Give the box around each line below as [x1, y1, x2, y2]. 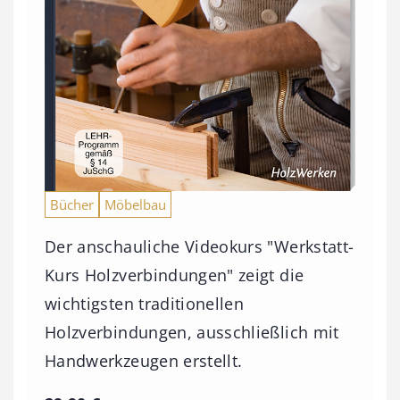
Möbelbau [104, 195, 166, 213]
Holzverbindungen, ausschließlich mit [45, 321, 339, 343]
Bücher [50, 195, 94, 213]
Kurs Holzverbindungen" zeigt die [45, 263, 304, 286]
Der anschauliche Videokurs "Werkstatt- [45, 235, 354, 257]
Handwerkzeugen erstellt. [45, 349, 243, 371]
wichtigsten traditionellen [45, 292, 245, 314]
